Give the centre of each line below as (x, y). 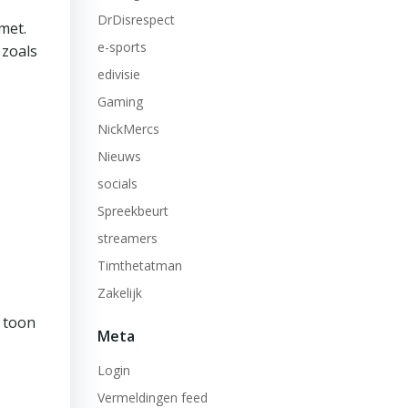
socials (117, 184)
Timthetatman (139, 265)
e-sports (122, 47)
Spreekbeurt (133, 211)
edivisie (118, 74)
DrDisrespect (136, 20)
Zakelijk (119, 293)
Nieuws (119, 156)
